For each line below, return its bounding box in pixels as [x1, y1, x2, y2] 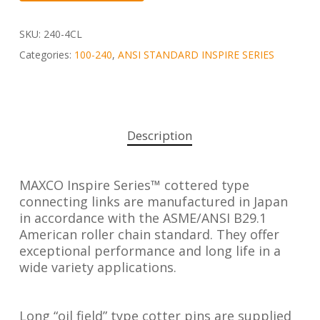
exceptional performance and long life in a [19, 241, 281, 259]
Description [127, 126, 193, 144]
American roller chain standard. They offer [19, 225, 279, 243]
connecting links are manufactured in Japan [19, 192, 288, 210]
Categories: [19, 47, 74, 61]
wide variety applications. [19, 258, 176, 276]
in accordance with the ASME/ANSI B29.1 [19, 209, 266, 226]
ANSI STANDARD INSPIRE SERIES [117, 47, 274, 61]
